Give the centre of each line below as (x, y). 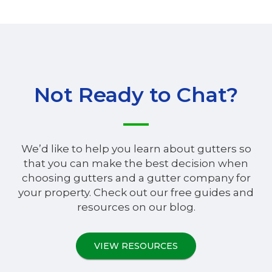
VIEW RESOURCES (136, 246)
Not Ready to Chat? (136, 94)
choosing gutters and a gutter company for (136, 178)
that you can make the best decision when (136, 163)
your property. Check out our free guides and (136, 192)
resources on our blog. (136, 207)
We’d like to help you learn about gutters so (136, 148)
